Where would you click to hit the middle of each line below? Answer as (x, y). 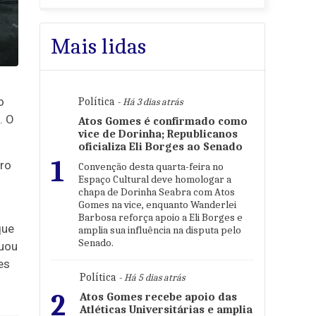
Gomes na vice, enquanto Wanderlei (157, 205)
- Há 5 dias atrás (151, 278)
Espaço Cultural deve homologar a (155, 179)
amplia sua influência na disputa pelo (160, 230)
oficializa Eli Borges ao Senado (160, 147)
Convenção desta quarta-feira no (151, 166)
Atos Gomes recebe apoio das (158, 297)
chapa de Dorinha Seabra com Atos (157, 192)
